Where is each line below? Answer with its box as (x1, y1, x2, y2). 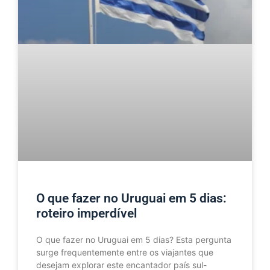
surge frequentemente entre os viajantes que (36, 246, 213, 257)
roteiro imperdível (36, 206, 137, 221)
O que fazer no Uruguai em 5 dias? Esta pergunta (36, 234, 231, 245)
